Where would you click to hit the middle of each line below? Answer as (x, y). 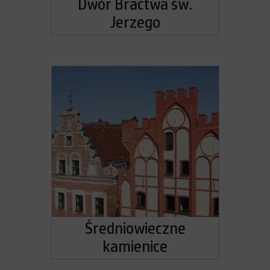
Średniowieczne (135, 229)
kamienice (135, 247)
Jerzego (135, 23)
